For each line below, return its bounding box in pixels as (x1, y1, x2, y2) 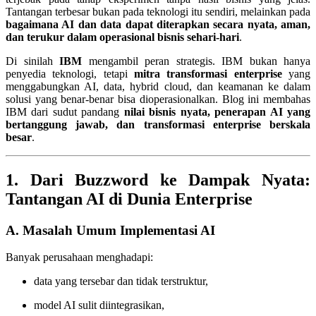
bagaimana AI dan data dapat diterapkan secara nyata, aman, (6, 18, 310, 30)
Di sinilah (6, 54, 59, 67)
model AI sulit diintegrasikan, (34, 299, 164, 312)
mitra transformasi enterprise (134, 67, 282, 80)
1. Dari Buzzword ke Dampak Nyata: (6, 170, 310, 189)
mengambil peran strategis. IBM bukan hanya (82, 54, 310, 67)
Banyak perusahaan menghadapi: (6, 251, 153, 264)
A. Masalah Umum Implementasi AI (6, 222, 215, 238)
